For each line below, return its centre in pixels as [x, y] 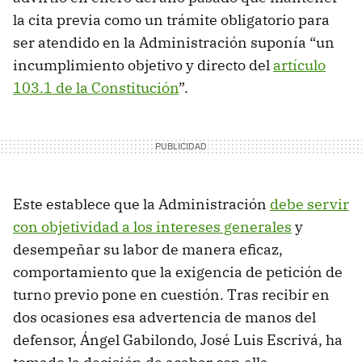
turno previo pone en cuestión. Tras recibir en [171, 294]
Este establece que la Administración [141, 204]
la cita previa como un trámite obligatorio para [171, 19]
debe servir [309, 204]
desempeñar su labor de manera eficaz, [148, 249]
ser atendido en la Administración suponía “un [174, 42]
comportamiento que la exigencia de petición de [178, 271]
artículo [299, 65]
